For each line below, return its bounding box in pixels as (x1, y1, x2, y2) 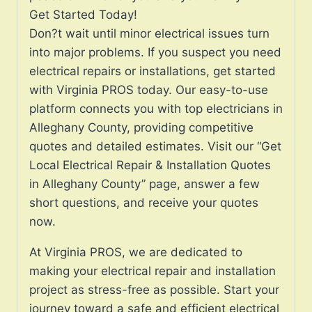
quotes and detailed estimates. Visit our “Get (29, 139, 281, 153)
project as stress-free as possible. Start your (29, 282, 279, 297)
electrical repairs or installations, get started (29, 63, 276, 78)
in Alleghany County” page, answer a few (29, 176, 260, 191)
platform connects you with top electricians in (29, 101, 283, 116)
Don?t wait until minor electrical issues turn (29, 26, 270, 40)
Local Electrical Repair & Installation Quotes (29, 157, 271, 172)
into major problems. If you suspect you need (29, 45, 281, 59)
